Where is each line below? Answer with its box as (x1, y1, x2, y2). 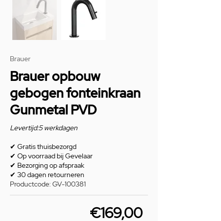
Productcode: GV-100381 (10, 179, 86, 188)
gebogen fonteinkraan (10, 84, 141, 102)
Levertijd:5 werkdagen (10, 123, 77, 132)
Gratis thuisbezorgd (16, 142, 78, 151)
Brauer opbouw (10, 68, 100, 85)
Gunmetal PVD (10, 101, 97, 118)
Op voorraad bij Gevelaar (16, 151, 93, 160)
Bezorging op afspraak (16, 160, 84, 170)
